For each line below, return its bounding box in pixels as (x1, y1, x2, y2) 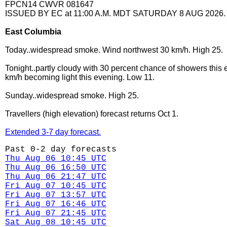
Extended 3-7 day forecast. (5, 128, 101, 136)
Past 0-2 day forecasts (5, 145, 117, 154)
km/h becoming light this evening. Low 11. (5, 73, 155, 82)
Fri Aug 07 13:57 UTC (5, 191, 106, 200)
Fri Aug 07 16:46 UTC (5, 200, 106, 209)
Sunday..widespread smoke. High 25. (5, 91, 139, 100)
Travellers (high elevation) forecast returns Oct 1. (5, 109, 178, 118)
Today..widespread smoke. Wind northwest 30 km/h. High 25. (5, 46, 223, 54)
